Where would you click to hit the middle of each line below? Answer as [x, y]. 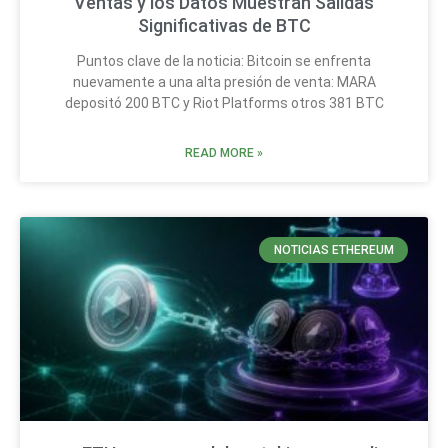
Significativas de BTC [224, 25]
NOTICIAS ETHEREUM [333, 250]
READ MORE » [224, 152]
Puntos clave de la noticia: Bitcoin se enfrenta [224, 60]
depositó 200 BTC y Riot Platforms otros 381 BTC [224, 102]
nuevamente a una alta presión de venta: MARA [224, 81]
